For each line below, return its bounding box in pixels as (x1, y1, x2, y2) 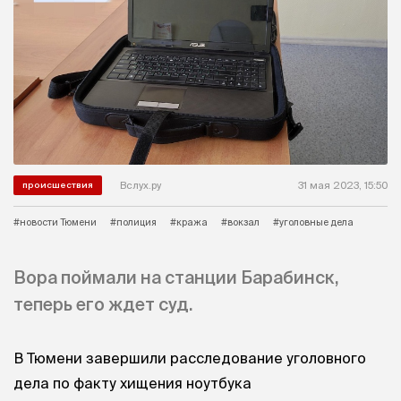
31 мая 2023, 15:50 (298, 179, 388, 191)
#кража (170, 216, 208, 227)
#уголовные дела (273, 216, 354, 227)
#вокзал (221, 216, 260, 227)
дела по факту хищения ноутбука (13, 375, 252, 392)
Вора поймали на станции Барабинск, (13, 268, 338, 288)
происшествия (22, 180, 93, 191)
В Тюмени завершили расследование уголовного (13, 350, 366, 367)
